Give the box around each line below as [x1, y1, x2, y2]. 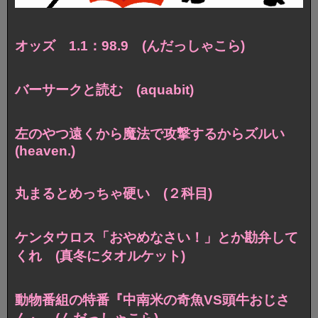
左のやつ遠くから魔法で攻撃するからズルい [15, 126, 298, 142]
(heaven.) [15, 143, 75, 159]
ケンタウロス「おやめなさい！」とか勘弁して [15, 230, 298, 246]
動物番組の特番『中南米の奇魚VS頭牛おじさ [15, 292, 290, 307]
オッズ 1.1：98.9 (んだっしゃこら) [15, 38, 245, 54]
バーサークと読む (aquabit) [15, 82, 194, 98]
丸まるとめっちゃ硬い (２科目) [15, 186, 212, 202]
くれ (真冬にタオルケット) [15, 248, 185, 264]
